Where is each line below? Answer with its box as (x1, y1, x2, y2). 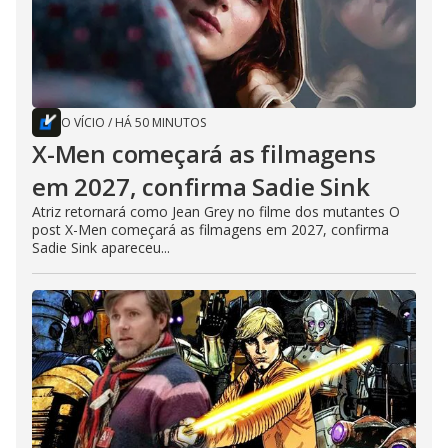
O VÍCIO (61, 114, 105, 132)
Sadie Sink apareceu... (32, 238, 170, 258)
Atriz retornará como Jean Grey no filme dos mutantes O (32, 202, 400, 222)
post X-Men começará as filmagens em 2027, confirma (32, 220, 389, 240)
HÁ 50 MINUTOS (115, 114, 206, 132)
